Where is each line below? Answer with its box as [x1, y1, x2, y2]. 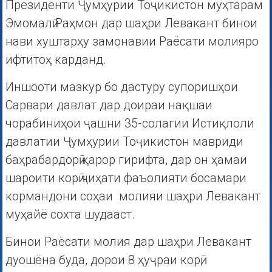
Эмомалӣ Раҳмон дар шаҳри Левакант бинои [5, 15, 257, 30]
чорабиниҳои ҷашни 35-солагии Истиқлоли [5, 115, 254, 131]
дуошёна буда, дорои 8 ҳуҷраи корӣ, [5, 252, 203, 267]
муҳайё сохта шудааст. [5, 206, 135, 222]
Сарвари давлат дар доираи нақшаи [5, 97, 212, 112]
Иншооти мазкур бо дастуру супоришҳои [5, 79, 238, 94]
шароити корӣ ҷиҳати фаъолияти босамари [5, 170, 246, 185]
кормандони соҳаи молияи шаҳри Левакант [5, 188, 260, 203]
